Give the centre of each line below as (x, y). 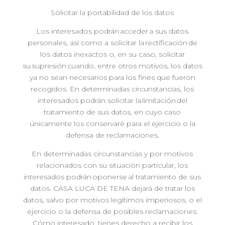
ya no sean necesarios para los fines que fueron (112, 77)
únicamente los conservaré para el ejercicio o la (112, 124)
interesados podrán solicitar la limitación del (112, 100)
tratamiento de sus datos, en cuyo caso (113, 112)
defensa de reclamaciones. (112, 135)
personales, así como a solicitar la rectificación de (112, 43)
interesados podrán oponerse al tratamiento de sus (113, 177)
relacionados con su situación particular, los (113, 165)
